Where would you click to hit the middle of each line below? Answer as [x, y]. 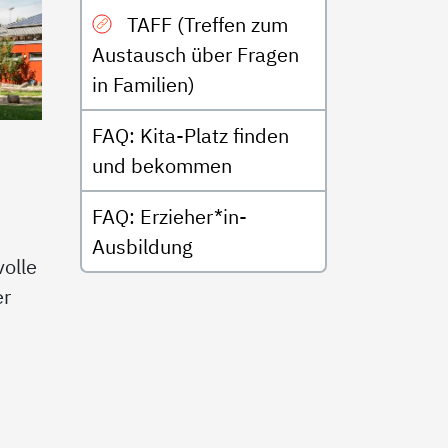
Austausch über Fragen [195, 54]
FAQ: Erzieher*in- [169, 216]
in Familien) [143, 84]
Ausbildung [142, 246]
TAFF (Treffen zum [204, 24]
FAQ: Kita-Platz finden [190, 135]
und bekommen [161, 165]
